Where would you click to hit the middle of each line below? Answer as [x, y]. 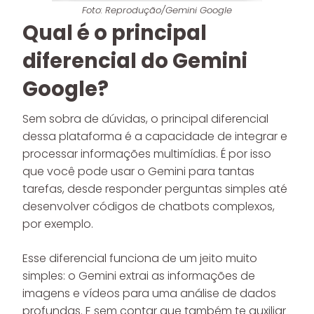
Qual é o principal [115, 33]
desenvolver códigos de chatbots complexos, [149, 206]
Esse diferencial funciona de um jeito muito [140, 258]
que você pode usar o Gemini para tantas [138, 171]
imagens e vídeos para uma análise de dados [149, 293]
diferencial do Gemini [135, 61]
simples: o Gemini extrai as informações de [139, 276]
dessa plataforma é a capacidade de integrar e [155, 136]
